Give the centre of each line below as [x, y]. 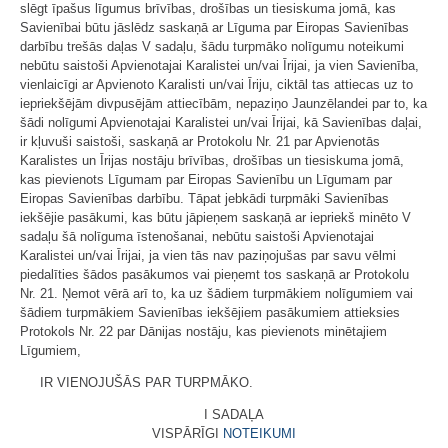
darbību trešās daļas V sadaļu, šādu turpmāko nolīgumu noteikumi [212, 46]
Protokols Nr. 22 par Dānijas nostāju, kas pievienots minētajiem [203, 331]
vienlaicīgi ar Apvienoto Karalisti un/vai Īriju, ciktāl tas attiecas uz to [216, 84]
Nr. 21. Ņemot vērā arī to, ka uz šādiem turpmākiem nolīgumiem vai [216, 293]
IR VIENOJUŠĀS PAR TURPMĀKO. [146, 382]
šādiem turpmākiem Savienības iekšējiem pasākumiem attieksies [210, 312]
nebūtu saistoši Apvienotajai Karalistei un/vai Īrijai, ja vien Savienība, [219, 65]
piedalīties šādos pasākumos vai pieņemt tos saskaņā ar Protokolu [214, 274]
